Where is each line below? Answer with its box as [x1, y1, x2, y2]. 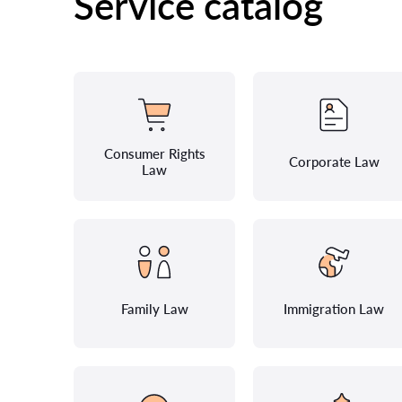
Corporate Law [288, 153, 380, 170]
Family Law [120, 301, 188, 317]
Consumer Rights [103, 145, 205, 162]
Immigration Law [284, 301, 384, 317]
